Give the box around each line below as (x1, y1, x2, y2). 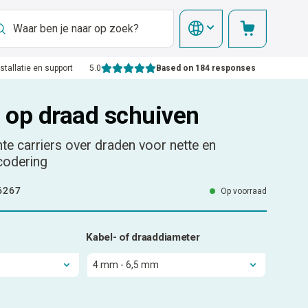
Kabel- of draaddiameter (86, 231, 200, 244)
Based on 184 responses (155, 63, 256, 73)
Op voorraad (220, 186, 267, 197)
